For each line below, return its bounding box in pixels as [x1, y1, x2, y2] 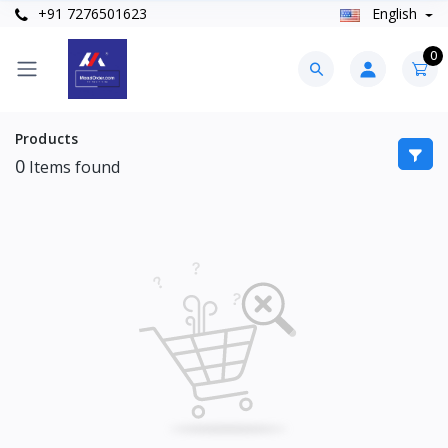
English [367, 4, 421, 24]
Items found [25, 155, 120, 178]
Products [15, 128, 79, 148]
